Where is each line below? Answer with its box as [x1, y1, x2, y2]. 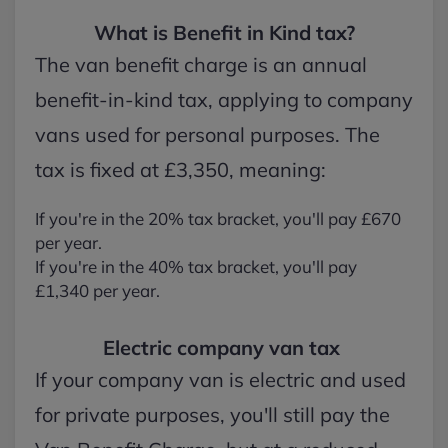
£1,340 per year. [35, 280, 160, 301]
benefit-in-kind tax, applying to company [35, 87, 413, 112]
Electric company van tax [103, 335, 345, 360]
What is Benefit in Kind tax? [93, 20, 355, 45]
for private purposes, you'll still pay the [35, 402, 390, 427]
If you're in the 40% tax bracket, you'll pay [35, 256, 357, 277]
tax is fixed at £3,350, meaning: [35, 157, 331, 182]
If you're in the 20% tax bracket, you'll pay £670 [35, 208, 401, 229]
